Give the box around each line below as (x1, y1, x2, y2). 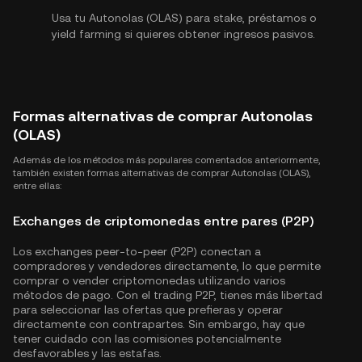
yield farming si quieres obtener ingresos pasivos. (52, 27, 315, 40)
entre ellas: (13, 180, 61, 192)
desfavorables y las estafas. (13, 347, 162, 360)
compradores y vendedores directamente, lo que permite (13, 259, 321, 272)
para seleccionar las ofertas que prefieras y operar (13, 303, 283, 316)
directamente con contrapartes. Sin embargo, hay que (13, 318, 305, 330)
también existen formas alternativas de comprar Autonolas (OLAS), (13, 167, 310, 179)
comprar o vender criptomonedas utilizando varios (13, 274, 285, 287)
